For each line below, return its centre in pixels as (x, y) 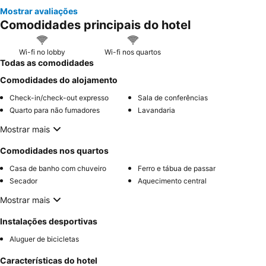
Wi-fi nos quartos (133, 52)
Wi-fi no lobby (42, 52)
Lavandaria (156, 110)
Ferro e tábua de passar (177, 168)
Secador (23, 181)
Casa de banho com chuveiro (58, 168)
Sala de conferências (173, 98)
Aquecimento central (172, 181)
